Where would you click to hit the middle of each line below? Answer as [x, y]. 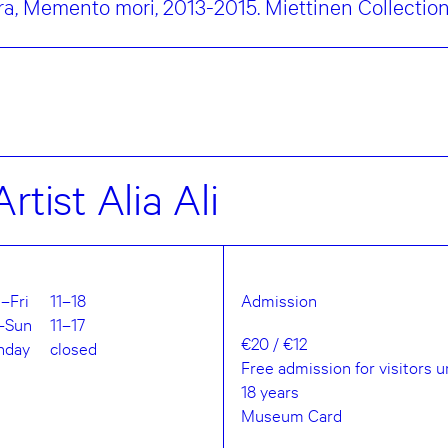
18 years [270, 391]
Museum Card [292, 415]
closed [73, 348]
